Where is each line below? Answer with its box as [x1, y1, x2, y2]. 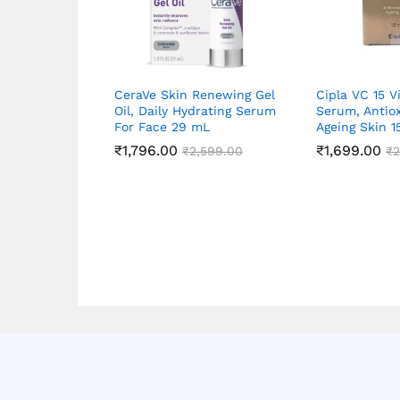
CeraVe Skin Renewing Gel [114, 87, 275, 102]
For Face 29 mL [114, 119, 210, 134]
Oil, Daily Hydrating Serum [114, 103, 276, 118]
